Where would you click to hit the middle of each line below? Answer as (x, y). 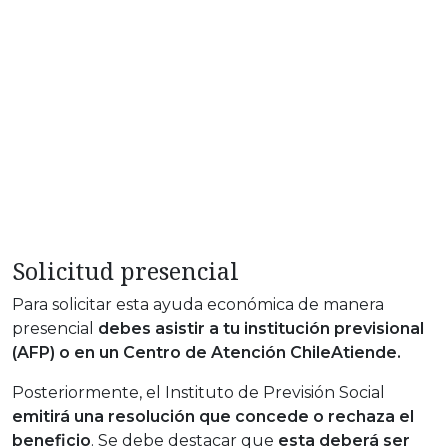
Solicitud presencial (125, 271)
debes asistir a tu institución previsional (261, 329)
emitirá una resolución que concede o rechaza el (213, 417)
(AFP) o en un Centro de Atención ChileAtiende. (206, 353)
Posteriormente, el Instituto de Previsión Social (198, 393)
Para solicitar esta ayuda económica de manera (198, 305)
